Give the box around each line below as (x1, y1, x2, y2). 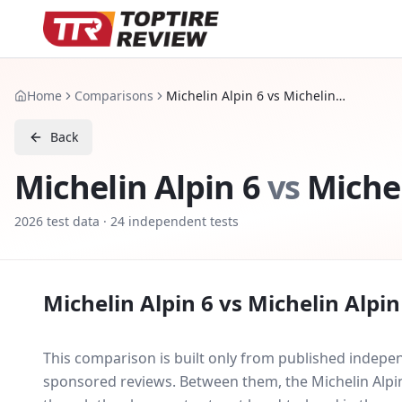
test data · (43, 213, 110, 230)
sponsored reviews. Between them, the (43, 371, 308, 391)
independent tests (125, 213, 239, 230)
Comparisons (74, 87, 153, 104)
